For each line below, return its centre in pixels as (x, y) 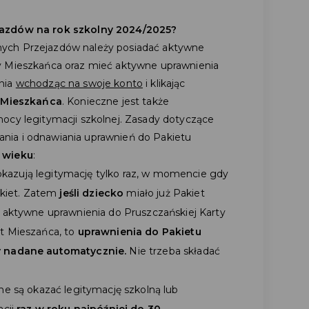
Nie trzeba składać (175, 251)
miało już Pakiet (164, 193)
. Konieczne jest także (115, 101)
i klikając (164, 83)
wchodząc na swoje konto (79, 83)
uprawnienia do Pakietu (139, 231)
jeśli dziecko (92, 193)
